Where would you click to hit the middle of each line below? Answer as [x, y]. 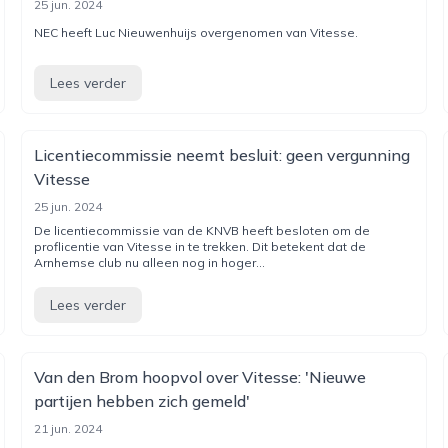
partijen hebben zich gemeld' [142, 401]
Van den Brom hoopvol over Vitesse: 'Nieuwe [200, 377]
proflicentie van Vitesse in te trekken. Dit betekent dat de [200, 246]
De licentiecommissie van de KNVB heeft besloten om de [202, 230]
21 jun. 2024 [68, 428]
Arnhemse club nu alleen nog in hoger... [150, 262]
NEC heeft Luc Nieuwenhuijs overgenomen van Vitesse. [196, 32]
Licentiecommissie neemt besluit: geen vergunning [222, 155]
